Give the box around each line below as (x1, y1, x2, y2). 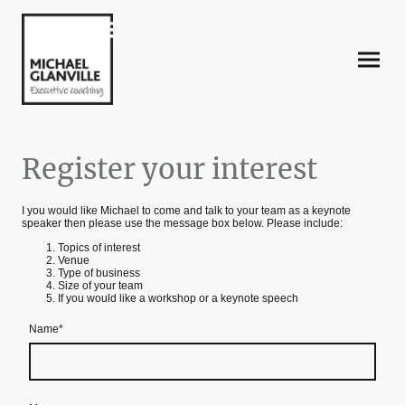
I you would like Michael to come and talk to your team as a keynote (22, 204, 351, 218)
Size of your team (58, 278, 146, 292)
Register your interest (22, 151, 317, 186)
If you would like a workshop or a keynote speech (58, 291, 298, 305)
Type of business (58, 266, 140, 279)
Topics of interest (58, 240, 140, 254)
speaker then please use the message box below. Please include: (22, 217, 343, 231)
